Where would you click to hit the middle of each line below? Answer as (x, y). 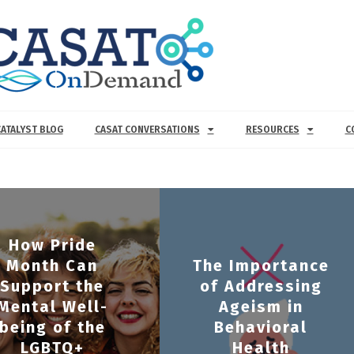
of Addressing (261, 286)
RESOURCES (272, 130)
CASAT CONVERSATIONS (147, 130)
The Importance (261, 266)
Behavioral (261, 328)
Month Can (53, 266)
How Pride (52, 245)
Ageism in (261, 307)
